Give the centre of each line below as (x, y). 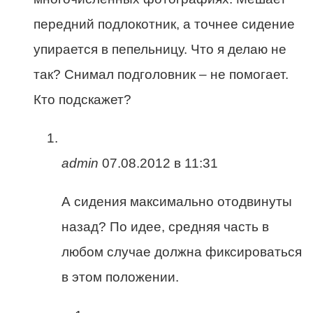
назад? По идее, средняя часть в (165, 226)
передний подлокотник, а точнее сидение (164, 24)
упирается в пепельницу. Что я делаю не (160, 49)
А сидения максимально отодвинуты (177, 201)
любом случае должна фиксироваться (182, 252)
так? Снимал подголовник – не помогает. (161, 74)
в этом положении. (120, 277)
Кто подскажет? (82, 99)
